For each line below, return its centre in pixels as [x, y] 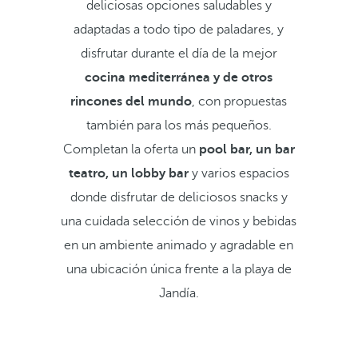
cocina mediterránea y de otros [179, 78]
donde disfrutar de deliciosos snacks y [179, 197]
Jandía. [179, 293]
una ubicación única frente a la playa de [179, 269]
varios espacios [245, 173]
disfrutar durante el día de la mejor [179, 54]
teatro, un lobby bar [130, 173]
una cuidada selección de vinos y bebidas [179, 221]
